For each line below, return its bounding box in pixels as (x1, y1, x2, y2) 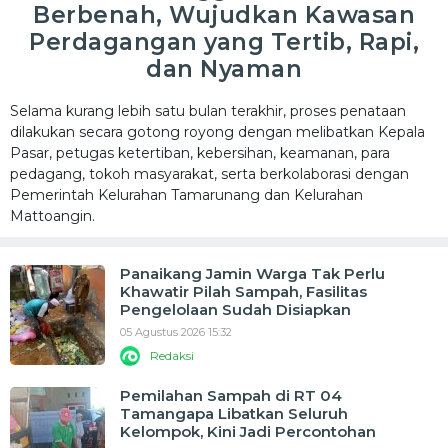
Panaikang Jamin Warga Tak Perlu (120, 264, 385, 283)
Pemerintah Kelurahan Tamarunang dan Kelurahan (10, 186, 363, 204)
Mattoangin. (10, 207, 95, 225)
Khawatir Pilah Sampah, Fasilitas (120, 282, 367, 301)
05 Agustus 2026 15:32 (120, 325, 232, 339)
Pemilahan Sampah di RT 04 (120, 386, 342, 405)
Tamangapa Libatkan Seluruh (120, 404, 348, 423)
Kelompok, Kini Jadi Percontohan (120, 422, 376, 441)
